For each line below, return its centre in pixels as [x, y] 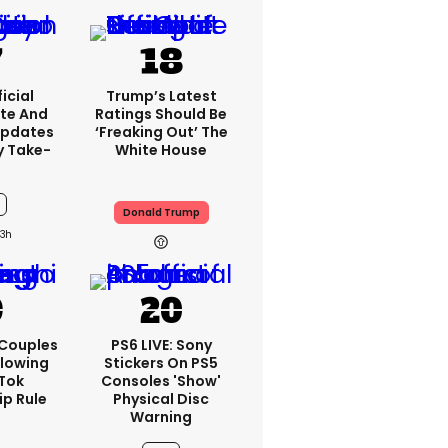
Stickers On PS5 [161, 363]
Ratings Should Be [161, 114]
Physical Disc [161, 399]
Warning [161, 417]
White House [161, 150]
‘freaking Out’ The [161, 132]
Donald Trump [161, 212]
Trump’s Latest [161, 96]
